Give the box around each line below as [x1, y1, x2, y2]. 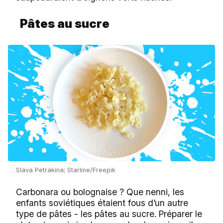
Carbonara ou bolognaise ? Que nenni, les [16, 186, 184, 197]
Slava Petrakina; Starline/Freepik [16, 166, 115, 174]
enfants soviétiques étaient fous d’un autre [16, 197, 188, 208]
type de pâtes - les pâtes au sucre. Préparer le [16, 208, 202, 219]
